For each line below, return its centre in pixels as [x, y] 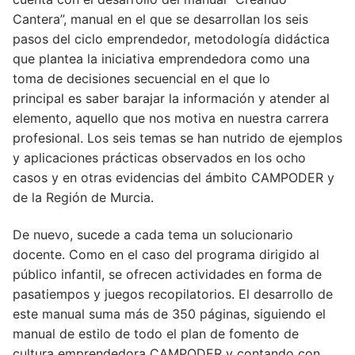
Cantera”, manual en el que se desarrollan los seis [160, 19]
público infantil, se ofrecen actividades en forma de [167, 275]
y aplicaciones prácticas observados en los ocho [159, 157]
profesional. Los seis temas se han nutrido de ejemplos [177, 137]
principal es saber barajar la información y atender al [171, 98]
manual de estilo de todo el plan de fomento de [156, 334]
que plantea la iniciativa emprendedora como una [161, 58]
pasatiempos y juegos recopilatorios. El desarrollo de [173, 294]
